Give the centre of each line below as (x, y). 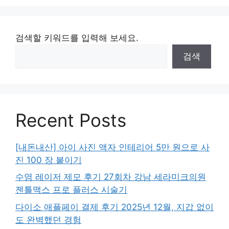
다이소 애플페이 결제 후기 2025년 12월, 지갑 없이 (114, 207)
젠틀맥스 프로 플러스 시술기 (71, 190)
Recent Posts (71, 120)
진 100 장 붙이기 (49, 160)
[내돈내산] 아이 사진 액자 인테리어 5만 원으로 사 (112, 147)
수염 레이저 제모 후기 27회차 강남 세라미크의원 (111, 177)
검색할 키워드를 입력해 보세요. (77, 38)
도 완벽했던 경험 (48, 220)
